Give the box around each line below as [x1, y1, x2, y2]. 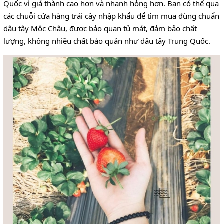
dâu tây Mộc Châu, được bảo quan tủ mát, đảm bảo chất [3, 23, 197, 33]
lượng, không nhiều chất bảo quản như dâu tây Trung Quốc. [3, 35, 210, 46]
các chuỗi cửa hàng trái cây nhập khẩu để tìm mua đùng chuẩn [3, 10, 219, 21]
